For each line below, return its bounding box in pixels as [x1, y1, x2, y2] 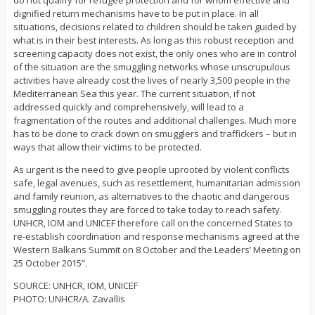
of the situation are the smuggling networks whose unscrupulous [13, 60, 290, 74]
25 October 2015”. [13, 257, 87, 270]
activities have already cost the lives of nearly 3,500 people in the [13, 74, 290, 87]
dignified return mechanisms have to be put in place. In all [13, 7, 259, 20]
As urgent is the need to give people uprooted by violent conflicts [13, 163, 290, 176]
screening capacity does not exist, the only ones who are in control [13, 47, 297, 60]
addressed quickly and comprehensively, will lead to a [13, 101, 244, 114]
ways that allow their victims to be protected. [13, 141, 202, 154]
